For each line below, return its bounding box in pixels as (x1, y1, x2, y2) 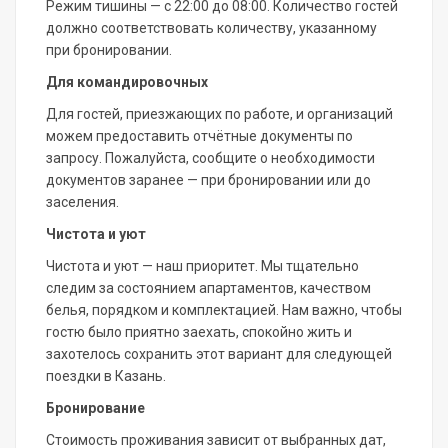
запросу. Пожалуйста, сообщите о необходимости (46, 150, 375, 167)
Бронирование (46, 400, 145, 417)
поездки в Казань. (46, 368, 166, 385)
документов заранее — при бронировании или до (46, 172, 371, 189)
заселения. (46, 194, 119, 211)
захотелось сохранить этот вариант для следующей (46, 346, 392, 363)
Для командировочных (46, 74, 208, 91)
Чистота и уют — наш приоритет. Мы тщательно (46, 258, 359, 275)
